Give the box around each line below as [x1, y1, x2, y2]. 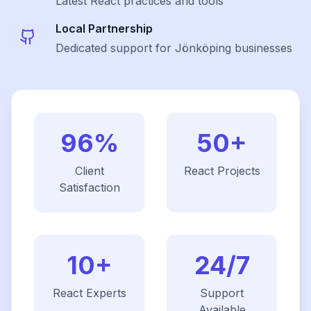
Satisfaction [58, 180, 120, 194]
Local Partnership [56, 22, 153, 35]
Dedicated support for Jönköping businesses [56, 41, 292, 55]
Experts [82, 286, 126, 300]
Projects [213, 164, 260, 178]
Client [74, 164, 104, 178]
